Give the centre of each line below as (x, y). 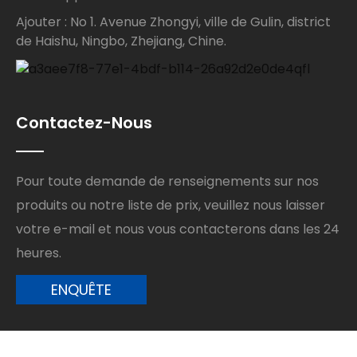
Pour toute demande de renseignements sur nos (168, 182)
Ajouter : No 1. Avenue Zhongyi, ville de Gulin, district (174, 22)
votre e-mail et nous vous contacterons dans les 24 (178, 229)
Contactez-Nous (84, 122)
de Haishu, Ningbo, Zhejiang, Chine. (122, 41)
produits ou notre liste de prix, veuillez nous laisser (171, 206)
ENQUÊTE (82, 290)
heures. (39, 253)
